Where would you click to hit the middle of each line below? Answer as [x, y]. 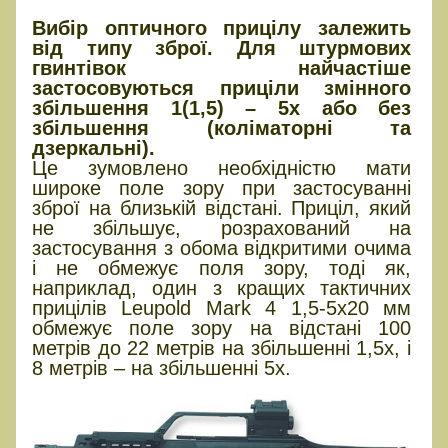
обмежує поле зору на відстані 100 [222, 327]
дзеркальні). [93, 147]
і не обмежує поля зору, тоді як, [222, 267]
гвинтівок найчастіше [222, 67]
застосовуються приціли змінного [222, 87]
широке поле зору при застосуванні [222, 187]
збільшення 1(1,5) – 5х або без [222, 107]
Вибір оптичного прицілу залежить [222, 27]
